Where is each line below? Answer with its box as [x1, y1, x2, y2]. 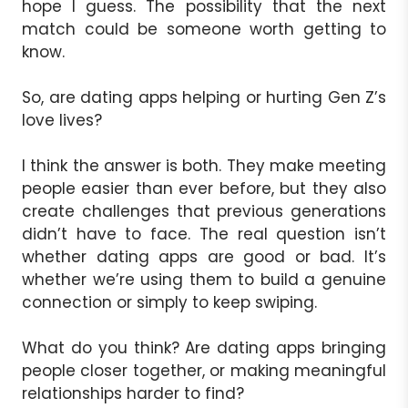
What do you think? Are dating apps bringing [22, 336, 386, 359]
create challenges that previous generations [22, 199, 386, 222]
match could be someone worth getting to [22, 17, 386, 40]
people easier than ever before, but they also [22, 177, 386, 199]
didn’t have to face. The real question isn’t [22, 222, 386, 245]
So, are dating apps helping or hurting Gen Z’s [22, 86, 386, 108]
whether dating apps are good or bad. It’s [22, 245, 386, 268]
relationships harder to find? [22, 382, 244, 404]
